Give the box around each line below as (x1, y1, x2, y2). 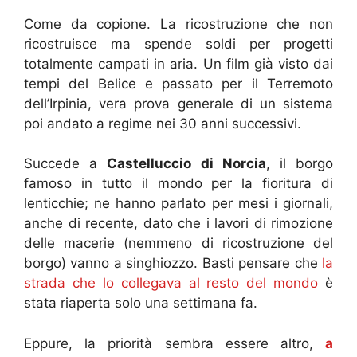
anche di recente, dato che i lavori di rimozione (24, 215, 333, 232)
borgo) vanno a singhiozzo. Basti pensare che (24, 255, 322, 272)
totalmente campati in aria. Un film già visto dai (24, 55, 333, 72)
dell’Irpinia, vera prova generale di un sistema (24, 95, 333, 112)
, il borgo (265, 155, 334, 172)
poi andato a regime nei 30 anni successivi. (24, 115, 301, 131)
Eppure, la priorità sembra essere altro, (24, 335, 325, 351)
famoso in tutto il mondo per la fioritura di (24, 175, 333, 192)
